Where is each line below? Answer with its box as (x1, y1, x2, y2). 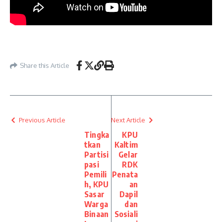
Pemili (84, 169, 107, 179)
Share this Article (20, 61, 69, 69)
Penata (111, 169, 138, 179)
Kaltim (114, 140, 138, 150)
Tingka (84, 130, 110, 140)
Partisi (84, 150, 109, 160)
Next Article (111, 116, 145, 124)
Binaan (84, 209, 109, 219)
